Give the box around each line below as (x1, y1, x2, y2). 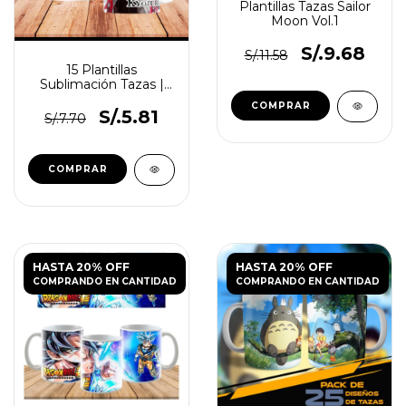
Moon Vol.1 (270, 13, 339, 30)
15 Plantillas (66, 62, 137, 78)
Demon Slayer (56, 91, 147, 107)
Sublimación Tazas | (39, 76, 164, 92)
